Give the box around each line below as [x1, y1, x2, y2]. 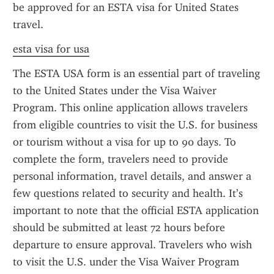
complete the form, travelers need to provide [13, 152, 228, 166]
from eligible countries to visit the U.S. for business [13, 118, 257, 131]
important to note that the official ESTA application [13, 204, 259, 217]
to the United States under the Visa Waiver [13, 84, 217, 97]
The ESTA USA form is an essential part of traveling [13, 67, 260, 80]
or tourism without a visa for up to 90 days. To [13, 135, 236, 149]
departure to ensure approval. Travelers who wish [13, 238, 252, 251]
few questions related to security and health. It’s [13, 187, 243, 200]
